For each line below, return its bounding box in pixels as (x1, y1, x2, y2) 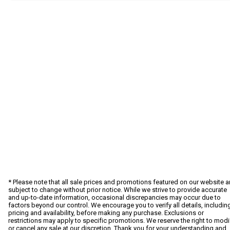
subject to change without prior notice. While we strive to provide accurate (8, 186, 227, 194)
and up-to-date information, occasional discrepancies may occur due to (8, 194, 221, 202)
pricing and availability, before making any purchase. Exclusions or (8, 209, 204, 217)
